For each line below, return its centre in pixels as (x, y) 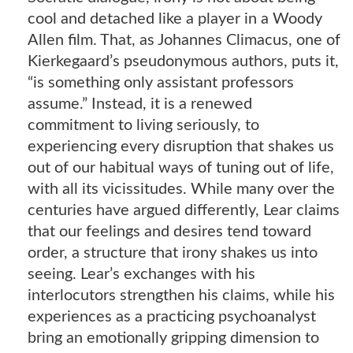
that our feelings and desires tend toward (169, 231)
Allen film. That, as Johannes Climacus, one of (184, 40)
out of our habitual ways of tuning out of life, (181, 167)
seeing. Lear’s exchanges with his (141, 274)
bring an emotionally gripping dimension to (173, 338)
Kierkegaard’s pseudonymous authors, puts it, (183, 61)
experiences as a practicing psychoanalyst (172, 316)
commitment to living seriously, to (143, 125)
